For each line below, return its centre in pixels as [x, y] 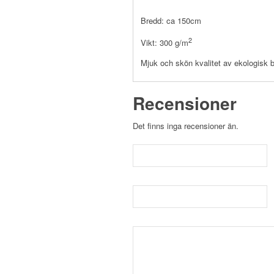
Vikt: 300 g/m [165, 43]
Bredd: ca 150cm [171, 21]
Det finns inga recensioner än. [186, 126]
